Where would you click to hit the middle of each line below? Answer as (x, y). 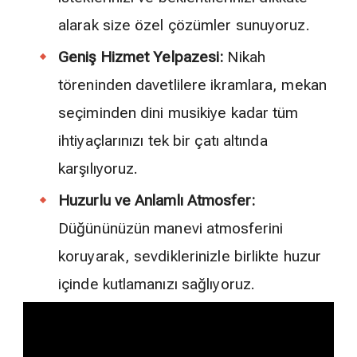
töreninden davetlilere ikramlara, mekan (192, 85)
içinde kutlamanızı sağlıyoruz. (157, 284)
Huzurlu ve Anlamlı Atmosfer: (157, 201)
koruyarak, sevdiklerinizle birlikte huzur (190, 257)
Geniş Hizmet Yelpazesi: (141, 57)
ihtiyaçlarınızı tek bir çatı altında (163, 141)
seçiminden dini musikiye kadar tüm (178, 113)
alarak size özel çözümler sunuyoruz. (184, 25)
